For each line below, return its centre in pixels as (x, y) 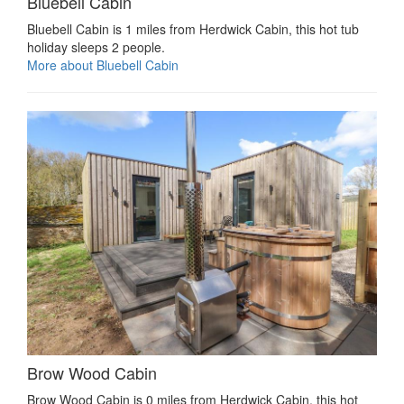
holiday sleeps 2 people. (96, 47)
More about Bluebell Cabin (103, 65)
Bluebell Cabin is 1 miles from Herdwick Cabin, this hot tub (193, 29)
